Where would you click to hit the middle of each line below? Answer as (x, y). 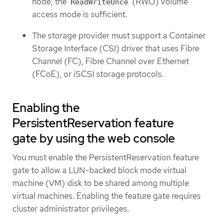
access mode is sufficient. (80, 15)
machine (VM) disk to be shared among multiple (101, 183)
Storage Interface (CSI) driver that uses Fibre (116, 48)
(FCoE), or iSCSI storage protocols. (98, 74)
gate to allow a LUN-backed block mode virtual (99, 170)
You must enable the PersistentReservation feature (106, 157)
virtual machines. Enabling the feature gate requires (107, 196)
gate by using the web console (94, 138)
